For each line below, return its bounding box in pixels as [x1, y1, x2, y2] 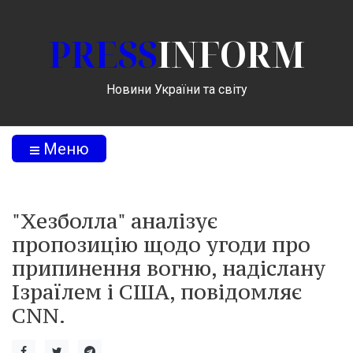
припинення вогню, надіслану [12, 255, 325, 281]
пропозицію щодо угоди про [12, 231, 310, 258]
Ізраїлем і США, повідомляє [12, 278, 303, 305]
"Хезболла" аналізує [12, 207, 218, 234]
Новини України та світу [106, 81, 247, 97]
